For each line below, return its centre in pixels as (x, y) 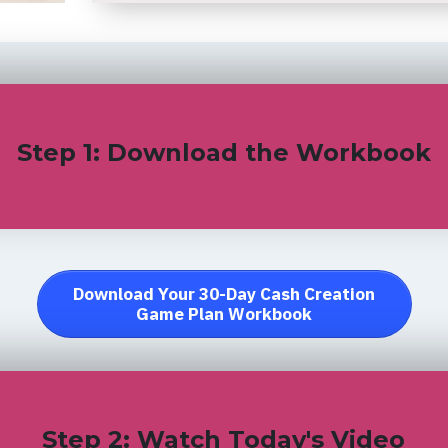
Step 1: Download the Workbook (223, 152)
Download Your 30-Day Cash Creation (224, 294)
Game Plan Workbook (224, 314)
